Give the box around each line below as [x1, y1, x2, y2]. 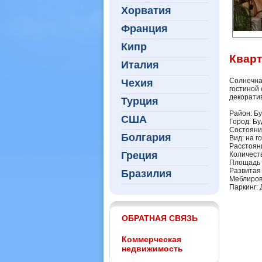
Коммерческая [122, 235, 181, 244]
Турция [121, 95, 158, 107]
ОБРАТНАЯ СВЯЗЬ [122, 213, 198, 223]
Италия [121, 59, 159, 71]
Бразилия [121, 168, 172, 180]
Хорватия [121, 5, 171, 16]
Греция [121, 150, 158, 161]
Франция [121, 23, 168, 35]
